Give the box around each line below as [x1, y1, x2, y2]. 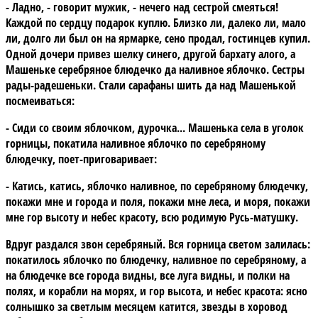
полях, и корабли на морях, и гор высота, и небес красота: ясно [6, 283, 307, 299]
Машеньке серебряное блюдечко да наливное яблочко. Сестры [6, 61, 305, 77]
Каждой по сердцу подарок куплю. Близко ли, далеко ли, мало [6, 14, 306, 31]
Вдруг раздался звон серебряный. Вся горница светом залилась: [6, 236, 310, 252]
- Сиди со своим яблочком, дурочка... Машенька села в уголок [6, 119, 304, 136]
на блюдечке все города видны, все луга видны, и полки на [6, 267, 290, 283]
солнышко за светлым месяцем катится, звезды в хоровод [6, 298, 287, 314]
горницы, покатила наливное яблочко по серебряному [6, 135, 265, 151]
